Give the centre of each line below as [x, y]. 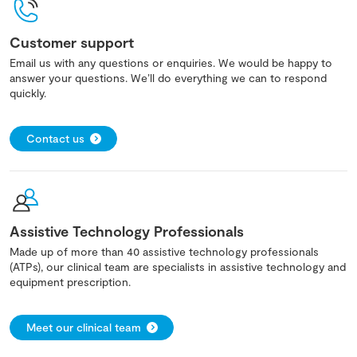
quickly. [28, 92]
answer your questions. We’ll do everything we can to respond [168, 77]
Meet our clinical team [84, 327]
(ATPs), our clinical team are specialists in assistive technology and [178, 266]
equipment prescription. [70, 281]
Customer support [72, 42]
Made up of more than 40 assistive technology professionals [164, 251]
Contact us [55, 138]
